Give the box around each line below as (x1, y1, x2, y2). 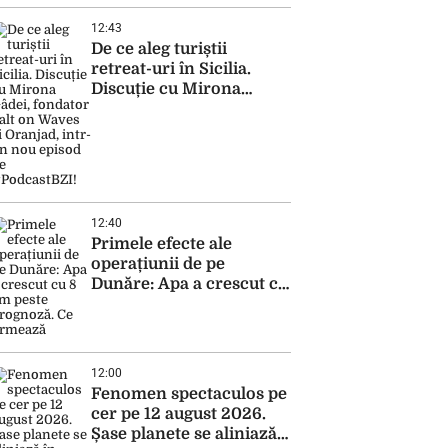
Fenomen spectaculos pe (91, 385, 287, 403)
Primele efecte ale (91, 235, 232, 253)
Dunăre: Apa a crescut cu (91, 275, 288, 293)
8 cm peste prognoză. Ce (91, 295, 283, 313)
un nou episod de (91, 140, 226, 158)
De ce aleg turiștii (91, 40, 227, 58)
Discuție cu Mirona (91, 80, 241, 98)
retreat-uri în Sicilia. (91, 60, 251, 78)
